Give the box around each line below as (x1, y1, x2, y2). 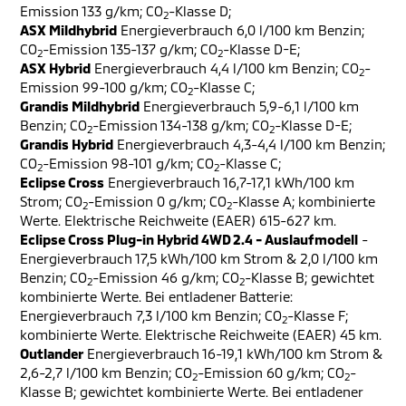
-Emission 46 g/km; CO (92, 269, 239, 285)
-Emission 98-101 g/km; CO (43, 155, 214, 171)
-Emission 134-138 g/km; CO (92, 117, 269, 133)
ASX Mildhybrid (20, 22, 117, 38)
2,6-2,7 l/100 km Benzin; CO (20, 364, 192, 381)
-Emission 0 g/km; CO (88, 193, 227, 209)
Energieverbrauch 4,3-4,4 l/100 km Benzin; (113, 136, 385, 152)
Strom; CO (20, 193, 82, 209)
